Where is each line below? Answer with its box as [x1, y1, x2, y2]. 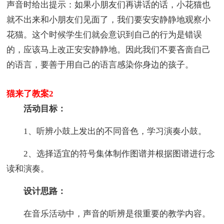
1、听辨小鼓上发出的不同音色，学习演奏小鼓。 [6, 126, 207, 136]
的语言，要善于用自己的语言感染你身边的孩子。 [6, 59, 194, 69]
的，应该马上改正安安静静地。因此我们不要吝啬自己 [6, 44, 211, 54]
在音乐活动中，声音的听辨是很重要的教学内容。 [6, 208, 211, 218]
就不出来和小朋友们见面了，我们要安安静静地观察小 [6, 14, 211, 24]
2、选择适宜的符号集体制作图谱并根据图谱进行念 [6, 148, 215, 158]
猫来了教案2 [6, 88, 54, 98]
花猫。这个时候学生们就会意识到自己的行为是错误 [6, 29, 202, 39]
